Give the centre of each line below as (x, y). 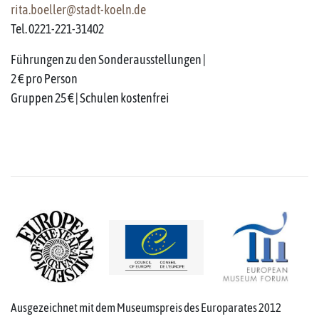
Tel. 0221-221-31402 (57, 29)
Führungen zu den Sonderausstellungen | (108, 60)
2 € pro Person (44, 79)
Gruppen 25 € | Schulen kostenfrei (90, 98)
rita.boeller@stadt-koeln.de (78, 10)
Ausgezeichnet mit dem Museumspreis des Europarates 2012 (146, 307)
